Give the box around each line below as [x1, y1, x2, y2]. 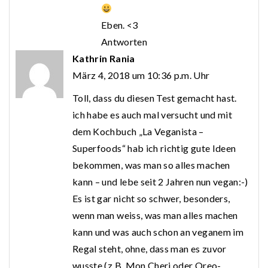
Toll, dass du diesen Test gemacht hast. [72, 92, 237, 104]
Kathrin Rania [72, 53, 135, 65]
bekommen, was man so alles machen [72, 159, 230, 171]
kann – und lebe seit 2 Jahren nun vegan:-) [72, 176, 248, 188]
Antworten [101, 36, 148, 48]
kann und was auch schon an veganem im [72, 226, 243, 238]
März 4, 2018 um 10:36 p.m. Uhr [72, 69, 210, 81]
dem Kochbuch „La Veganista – [72, 126, 204, 138]
